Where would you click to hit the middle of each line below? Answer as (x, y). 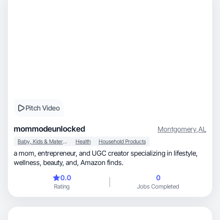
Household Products (122, 141)
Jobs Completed (158, 186)
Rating (62, 186)
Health (83, 141)
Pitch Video (43, 108)
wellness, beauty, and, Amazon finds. (95, 162)
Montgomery (177, 129)
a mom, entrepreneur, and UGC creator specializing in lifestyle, (26, 153)
